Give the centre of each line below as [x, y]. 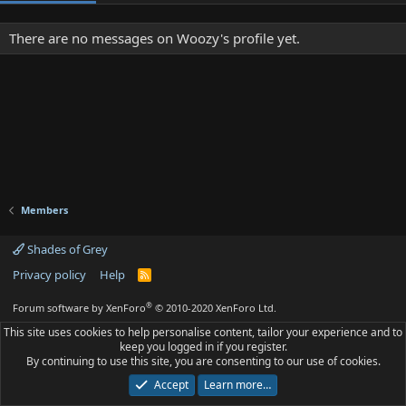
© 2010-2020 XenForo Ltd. [216, 308]
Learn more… [237, 385]
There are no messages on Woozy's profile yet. [155, 38]
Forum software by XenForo [79, 308]
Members [44, 210]
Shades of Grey [66, 249]
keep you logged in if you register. [203, 347]
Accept [171, 385]
